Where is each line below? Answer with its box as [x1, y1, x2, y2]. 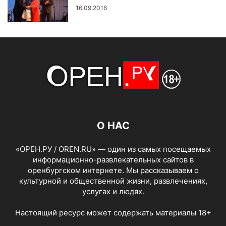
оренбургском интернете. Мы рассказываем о [27, 165, 199, 175]
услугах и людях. [82, 187, 144, 196]
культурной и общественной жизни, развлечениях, [19, 176, 207, 186]
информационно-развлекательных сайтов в [32, 155, 194, 164]
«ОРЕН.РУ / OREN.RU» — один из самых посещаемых [15, 144, 211, 154]
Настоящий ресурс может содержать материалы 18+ [15, 208, 211, 217]
